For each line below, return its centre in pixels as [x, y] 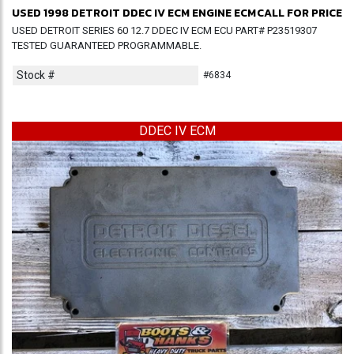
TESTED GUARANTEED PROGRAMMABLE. [107, 45]
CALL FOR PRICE [299, 13]
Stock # [36, 75]
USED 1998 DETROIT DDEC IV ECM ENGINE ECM [134, 13]
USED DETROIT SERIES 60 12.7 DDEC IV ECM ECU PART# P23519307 [164, 30]
